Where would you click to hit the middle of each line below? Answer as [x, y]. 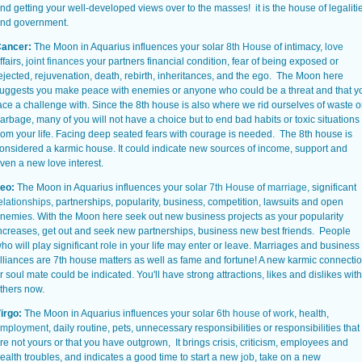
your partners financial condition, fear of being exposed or [211, 61]
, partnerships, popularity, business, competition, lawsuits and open [197, 202]
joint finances [55, 61]
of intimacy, [299, 47]
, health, [311, 314]
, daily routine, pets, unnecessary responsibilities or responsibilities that [204, 328]
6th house [238, 314]
